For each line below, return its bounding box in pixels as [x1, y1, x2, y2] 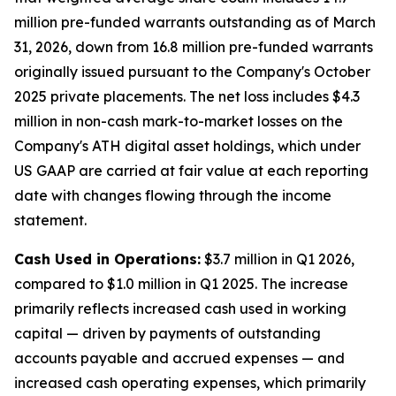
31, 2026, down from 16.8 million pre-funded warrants [14, 38, 373, 56]
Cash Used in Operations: [14, 250, 201, 268]
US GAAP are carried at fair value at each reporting [14, 162, 369, 179]
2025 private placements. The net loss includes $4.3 [14, 88, 360, 105]
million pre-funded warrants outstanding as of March [14, 13, 376, 31]
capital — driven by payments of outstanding [14, 324, 321, 342]
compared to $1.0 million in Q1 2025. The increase [14, 275, 348, 293]
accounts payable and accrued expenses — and [14, 349, 345, 367]
